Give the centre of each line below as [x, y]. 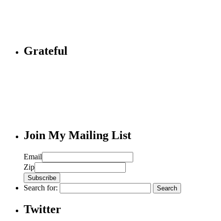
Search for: [41, 187]
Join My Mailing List [77, 135]
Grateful [46, 51]
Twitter [42, 209]
